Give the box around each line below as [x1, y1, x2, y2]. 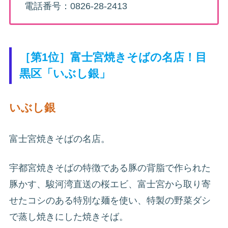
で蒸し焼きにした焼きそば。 [9, 211, 128, 222]
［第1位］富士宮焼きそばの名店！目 [19, 50, 207, 64]
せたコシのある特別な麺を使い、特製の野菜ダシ [9, 195, 211, 206]
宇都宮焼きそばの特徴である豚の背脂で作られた [9, 162, 211, 173]
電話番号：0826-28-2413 [24, 1, 127, 12]
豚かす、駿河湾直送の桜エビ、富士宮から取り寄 [9, 179, 211, 189]
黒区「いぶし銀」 [19, 67, 111, 80]
